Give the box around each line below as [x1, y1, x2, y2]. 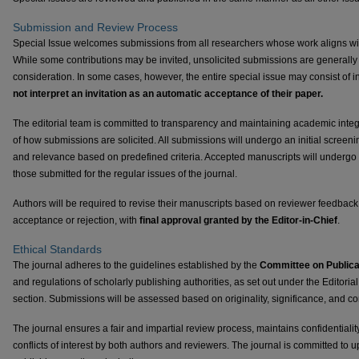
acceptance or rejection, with [13, 214, 139, 226]
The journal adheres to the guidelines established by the [13, 259, 260, 271]
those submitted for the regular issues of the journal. [13, 168, 237, 179]
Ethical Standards [13, 242, 102, 256]
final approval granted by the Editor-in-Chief [139, 214, 337, 226]
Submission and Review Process [13, 21, 178, 34]
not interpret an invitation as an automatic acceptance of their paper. [13, 88, 323, 100]
